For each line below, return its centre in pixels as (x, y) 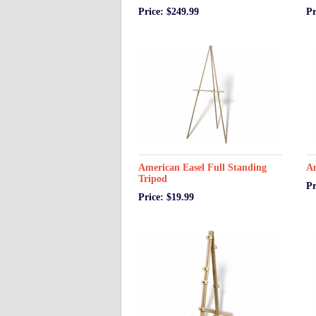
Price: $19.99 (166, 197)
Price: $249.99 (169, 12)
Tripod (153, 179)
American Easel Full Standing (202, 168)
